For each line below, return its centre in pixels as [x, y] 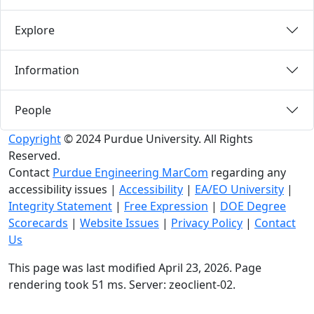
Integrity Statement [60, 206]
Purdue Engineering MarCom [130, 173]
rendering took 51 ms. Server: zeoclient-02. [122, 285]
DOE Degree [253, 206]
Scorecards [38, 223]
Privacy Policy [207, 223]
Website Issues [120, 223]
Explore [35, 30]
